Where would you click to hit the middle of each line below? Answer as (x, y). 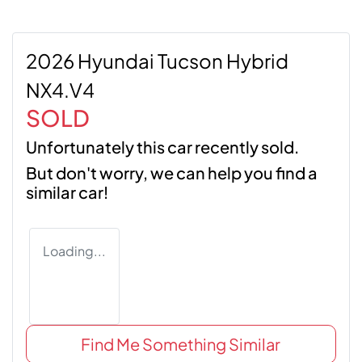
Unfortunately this (97, 146)
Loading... (74, 250)
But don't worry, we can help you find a (172, 172)
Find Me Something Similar (181, 343)
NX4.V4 (60, 89)
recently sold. (246, 146)
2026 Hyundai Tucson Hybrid (157, 60)
